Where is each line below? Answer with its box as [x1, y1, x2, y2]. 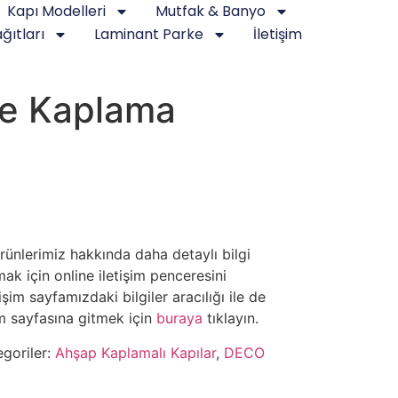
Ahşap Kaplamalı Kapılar [54, 343, 216, 362]
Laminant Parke [94, 24, 204, 44]
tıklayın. [202, 309, 259, 328]
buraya [155, 309, 203, 328]
